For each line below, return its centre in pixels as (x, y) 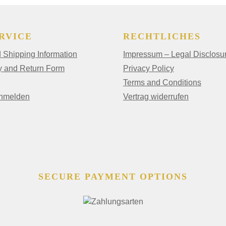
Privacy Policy (149, 69)
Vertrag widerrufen (156, 97)
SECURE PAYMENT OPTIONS (113, 177)
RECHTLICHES (162, 37)
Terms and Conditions (162, 83)
